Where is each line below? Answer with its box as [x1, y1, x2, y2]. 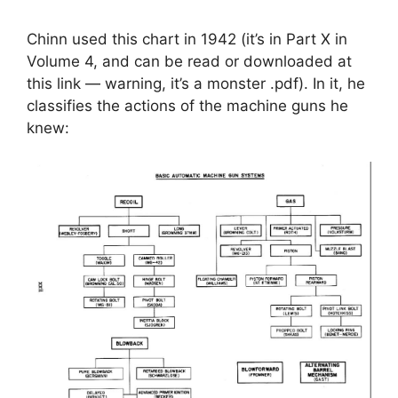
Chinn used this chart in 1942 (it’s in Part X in [27, 29, 347, 48]
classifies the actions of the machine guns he [27, 96, 348, 115]
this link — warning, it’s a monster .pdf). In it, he [27, 74, 365, 92]
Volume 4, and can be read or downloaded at [27, 52, 352, 70]
